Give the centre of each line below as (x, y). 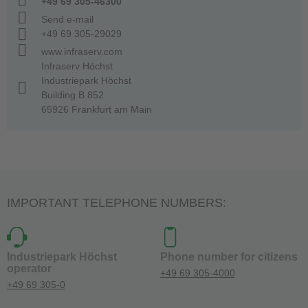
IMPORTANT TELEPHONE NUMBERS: (117, 203)
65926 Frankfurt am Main (97, 110)
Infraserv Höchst (77, 66)
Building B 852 (73, 95)
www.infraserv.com (82, 52)
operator (29, 269)
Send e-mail (67, 20)
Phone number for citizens (229, 257)
